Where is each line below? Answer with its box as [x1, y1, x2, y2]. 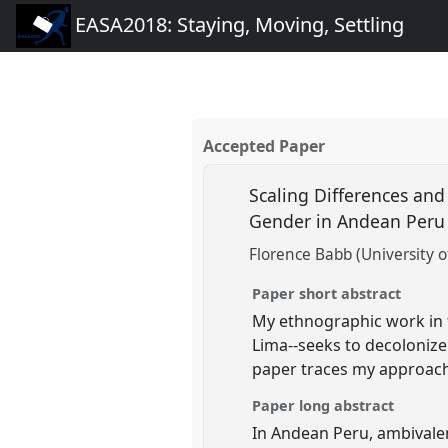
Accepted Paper [203, 135, 326, 158]
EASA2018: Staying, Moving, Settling [75, 11, 404, 39]
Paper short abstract [252, 283, 402, 303]
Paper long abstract [252, 395, 395, 415]
